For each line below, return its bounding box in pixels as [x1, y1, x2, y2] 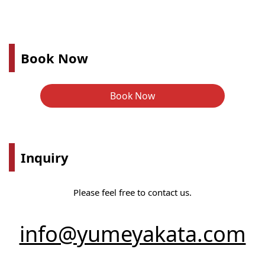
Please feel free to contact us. [73, 186, 192, 199]
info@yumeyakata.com [19, 219, 246, 249]
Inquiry [21, 148, 69, 167]
